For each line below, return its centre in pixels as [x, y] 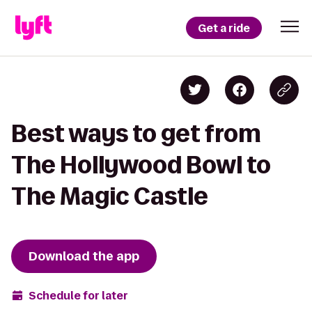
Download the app [84, 256]
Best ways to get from [136, 133]
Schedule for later [78, 295]
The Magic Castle [110, 196]
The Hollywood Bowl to [141, 165]
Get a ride [224, 28]
